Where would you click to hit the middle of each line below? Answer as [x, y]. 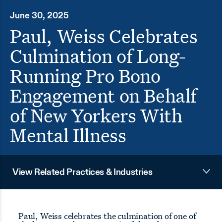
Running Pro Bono [85, 75]
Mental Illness [68, 135]
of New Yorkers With [96, 115]
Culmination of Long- [98, 55]
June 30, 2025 [39, 16]
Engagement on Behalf [104, 95]
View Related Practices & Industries [83, 172]
